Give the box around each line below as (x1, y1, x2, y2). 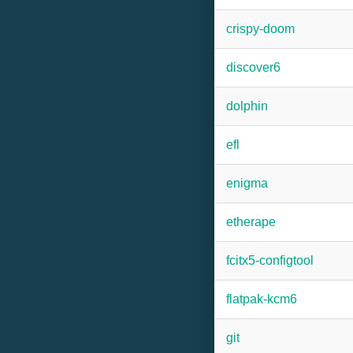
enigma (226, 176, 268, 190)
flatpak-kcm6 (226, 292, 297, 306)
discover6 (226, 61, 281, 74)
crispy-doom (226, 22, 295, 35)
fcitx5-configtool (226, 254, 314, 267)
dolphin (226, 99, 268, 113)
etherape (226, 215, 276, 229)
